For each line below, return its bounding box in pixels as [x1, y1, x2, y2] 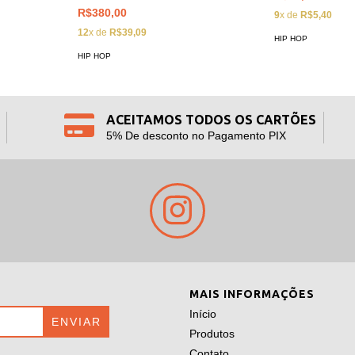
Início [189, 307, 216, 321]
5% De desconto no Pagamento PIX [105, 129, 286, 143]
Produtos [189, 327, 235, 341]
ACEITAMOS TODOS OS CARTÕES [105, 113, 316, 128]
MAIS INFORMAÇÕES [189, 288, 315, 301]
